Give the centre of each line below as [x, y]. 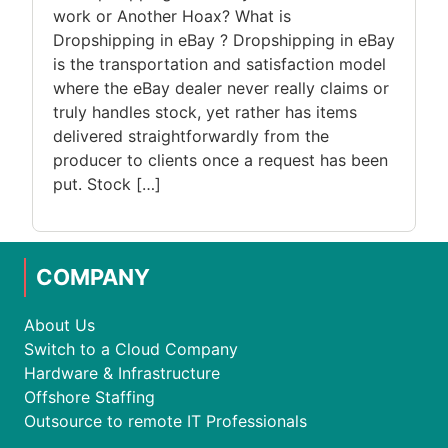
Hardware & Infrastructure [122, 372]
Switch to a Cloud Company [131, 348]
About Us [59, 324]
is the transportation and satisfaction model [219, 64]
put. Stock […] [107, 184]
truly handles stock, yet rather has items [205, 112]
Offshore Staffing [89, 396]
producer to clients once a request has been [220, 160]
